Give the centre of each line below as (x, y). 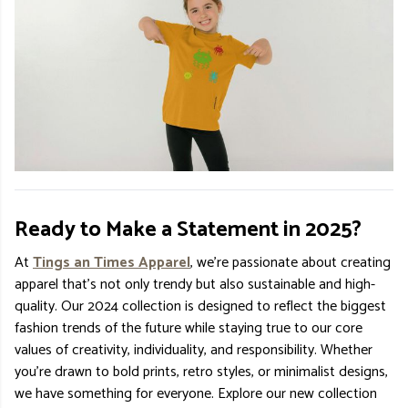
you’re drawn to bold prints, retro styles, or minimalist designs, (201, 372)
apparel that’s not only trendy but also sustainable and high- (195, 284)
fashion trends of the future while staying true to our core (189, 328)
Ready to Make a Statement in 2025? (188, 229)
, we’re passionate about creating (291, 262)
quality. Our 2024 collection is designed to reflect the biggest (200, 306)
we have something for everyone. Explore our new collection (196, 393)
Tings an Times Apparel (112, 262)
